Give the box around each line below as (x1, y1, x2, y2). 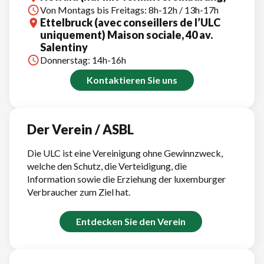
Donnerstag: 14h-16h (40, 54, 126, 65)
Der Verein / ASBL (27, 121, 134, 137)
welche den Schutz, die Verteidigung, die (27, 160, 187, 171)
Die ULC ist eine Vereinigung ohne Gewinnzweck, (27, 147, 223, 159)
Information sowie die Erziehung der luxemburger (27, 173, 226, 184)
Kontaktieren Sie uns (87, 74, 177, 85)
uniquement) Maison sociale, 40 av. (40, 28, 213, 41)
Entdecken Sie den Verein (76, 215, 186, 227)
